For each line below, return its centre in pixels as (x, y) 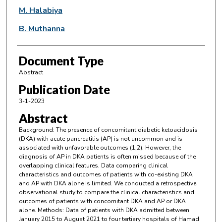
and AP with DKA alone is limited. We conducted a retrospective (107, 184)
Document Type (61, 60)
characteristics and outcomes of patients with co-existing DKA (106, 175)
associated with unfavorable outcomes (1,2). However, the (100, 148)
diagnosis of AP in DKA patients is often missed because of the (107, 157)
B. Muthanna (42, 28)
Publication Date (64, 89)
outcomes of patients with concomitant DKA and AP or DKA (102, 201)
